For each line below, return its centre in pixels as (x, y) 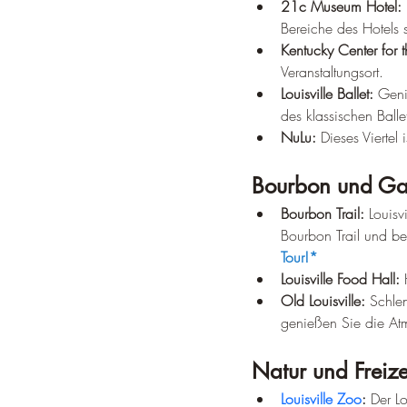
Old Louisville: (323, 300)
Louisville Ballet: (327, 93)
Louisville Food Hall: (340, 278)
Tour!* (299, 257)
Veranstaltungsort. (332, 71)
